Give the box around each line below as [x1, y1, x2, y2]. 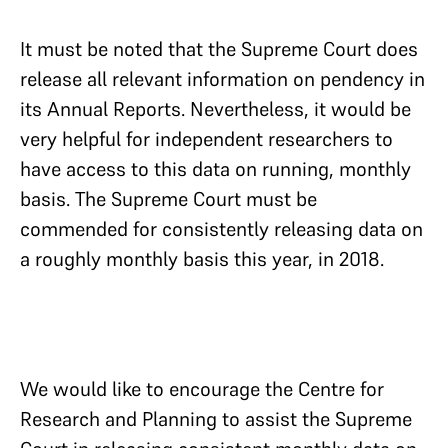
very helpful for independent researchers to [20, 125, 393, 152]
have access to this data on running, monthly [20, 155, 411, 182]
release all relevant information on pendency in [20, 65, 425, 92]
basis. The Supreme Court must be [20, 185, 317, 212]
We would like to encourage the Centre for [20, 375, 384, 402]
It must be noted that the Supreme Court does [20, 35, 418, 62]
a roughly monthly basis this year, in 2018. [20, 245, 384, 272]
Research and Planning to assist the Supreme [20, 405, 412, 432]
